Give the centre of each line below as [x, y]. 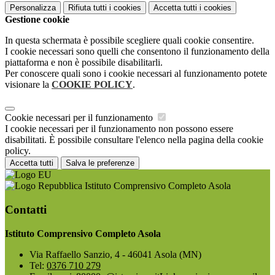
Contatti [26, 209]
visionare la [28, 85]
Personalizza [33, 8]
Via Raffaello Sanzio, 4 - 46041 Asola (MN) [115, 254]
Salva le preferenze [100, 163]
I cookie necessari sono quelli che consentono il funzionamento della [137, 52]
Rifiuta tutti [87, 8]
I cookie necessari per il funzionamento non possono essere [119, 129]
